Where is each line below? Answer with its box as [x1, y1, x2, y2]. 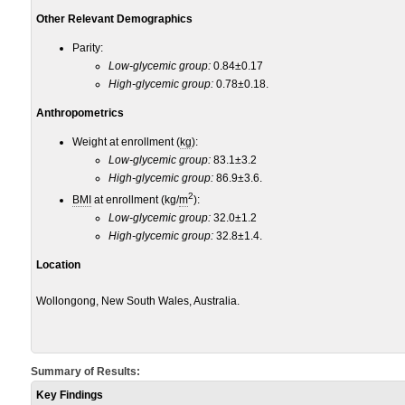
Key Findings [36, 389, 103, 401]
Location [36, 259, 80, 271]
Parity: [72, 42, 103, 54]
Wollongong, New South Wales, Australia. [36, 295, 240, 307]
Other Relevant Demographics [36, 13, 193, 25]
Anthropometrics [36, 107, 124, 119]
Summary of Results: [31, 365, 140, 378]
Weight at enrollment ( [72, 136, 180, 148]
